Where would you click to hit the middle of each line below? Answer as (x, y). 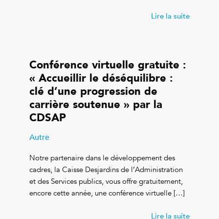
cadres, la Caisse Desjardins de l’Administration (106, 170)
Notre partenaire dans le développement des (102, 158)
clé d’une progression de (93, 91)
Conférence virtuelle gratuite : (108, 65)
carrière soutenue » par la (96, 104)
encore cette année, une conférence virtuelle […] (107, 193)
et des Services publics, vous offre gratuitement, (106, 181)
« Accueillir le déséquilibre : (101, 78)
